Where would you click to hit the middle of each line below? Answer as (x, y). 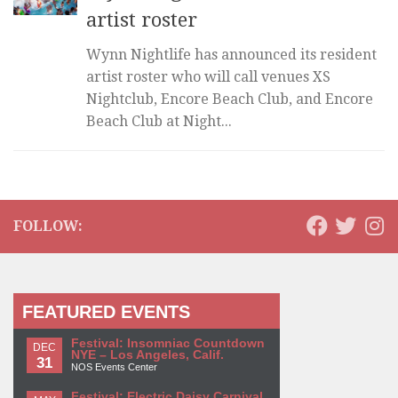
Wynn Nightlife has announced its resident (231, 55)
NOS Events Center (114, 367)
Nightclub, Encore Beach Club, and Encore (230, 99)
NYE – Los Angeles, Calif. (147, 355)
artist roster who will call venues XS (208, 77)
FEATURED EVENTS (106, 312)
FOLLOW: (48, 227)
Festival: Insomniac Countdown (168, 344)
